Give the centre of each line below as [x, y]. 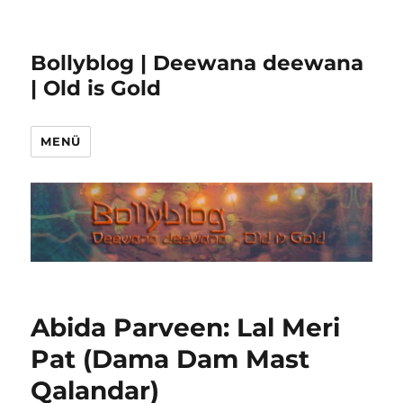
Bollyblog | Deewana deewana [197, 63]
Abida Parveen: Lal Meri [186, 328]
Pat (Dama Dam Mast [170, 359]
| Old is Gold [96, 88]
